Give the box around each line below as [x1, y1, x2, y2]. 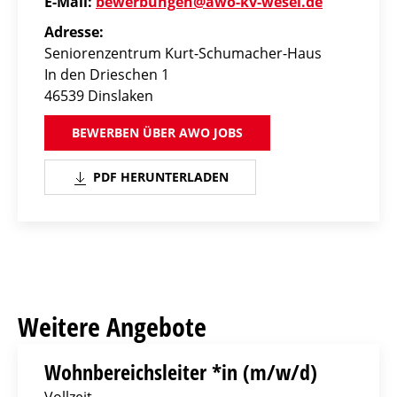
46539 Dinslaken [44, 86, 153, 106]
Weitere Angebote [18, 308, 206, 346]
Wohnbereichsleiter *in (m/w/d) [44, 357, 317, 387]
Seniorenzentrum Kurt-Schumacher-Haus [44, 43, 322, 64]
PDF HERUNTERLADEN [90, 168, 229, 186]
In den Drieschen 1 [44, 65, 169, 85]
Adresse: [44, 22, 104, 43]
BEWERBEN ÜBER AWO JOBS [72, 124, 243, 142]
